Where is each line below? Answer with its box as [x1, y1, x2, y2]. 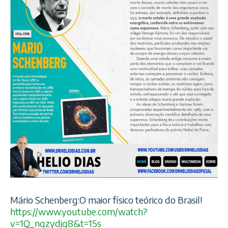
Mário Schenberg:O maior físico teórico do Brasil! [10, 194, 202, 206]
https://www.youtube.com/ [10, 206, 118, 218]
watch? [118, 206, 148, 218]
